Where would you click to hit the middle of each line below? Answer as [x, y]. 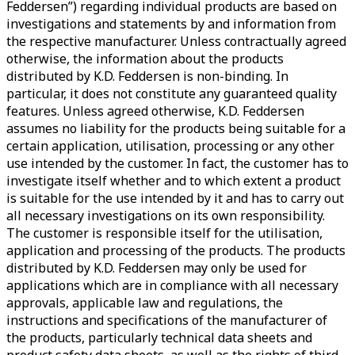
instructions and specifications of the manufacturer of [167, 321]
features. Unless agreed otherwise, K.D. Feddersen [155, 111]
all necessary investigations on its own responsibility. [166, 216]
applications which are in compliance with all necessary [172, 286]
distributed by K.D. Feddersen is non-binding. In [147, 76]
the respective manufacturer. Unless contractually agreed [176, 42]
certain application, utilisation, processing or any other [170, 146]
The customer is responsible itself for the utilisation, [164, 233]
